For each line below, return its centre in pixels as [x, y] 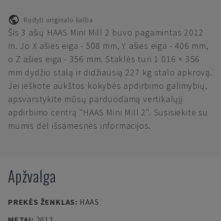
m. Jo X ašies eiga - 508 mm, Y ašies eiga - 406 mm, [108, 46]
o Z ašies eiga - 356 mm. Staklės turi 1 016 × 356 [104, 59]
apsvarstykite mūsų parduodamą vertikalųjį [95, 99]
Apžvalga [32, 176]
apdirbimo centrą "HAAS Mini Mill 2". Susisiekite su [108, 112]
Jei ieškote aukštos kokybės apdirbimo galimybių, [108, 86]
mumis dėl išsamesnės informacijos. [80, 126]
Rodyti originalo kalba [58, 19]
